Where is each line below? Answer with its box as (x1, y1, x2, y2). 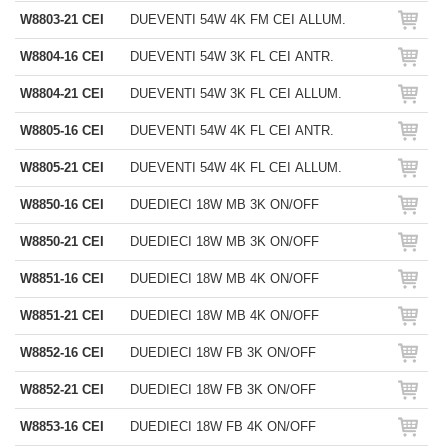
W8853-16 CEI (20, 419, 104, 434)
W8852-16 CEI (20, 345, 104, 360)
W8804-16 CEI (20, 49, 104, 64)
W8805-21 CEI (20, 160, 104, 175)
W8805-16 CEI (20, 123, 104, 138)
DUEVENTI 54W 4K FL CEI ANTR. (130, 123, 334, 138)
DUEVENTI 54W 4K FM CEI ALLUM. (130, 12, 346, 27)
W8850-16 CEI (20, 197, 104, 212)
